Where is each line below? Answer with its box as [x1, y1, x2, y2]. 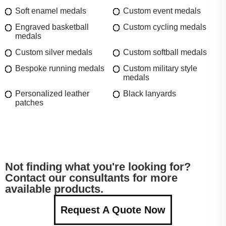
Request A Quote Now [61, 204, 165, 215]
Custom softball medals [123, 47, 207, 56]
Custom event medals [123, 6, 201, 15]
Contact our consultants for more [5, 171, 178, 184]
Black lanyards [123, 89, 176, 98]
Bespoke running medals [15, 64, 104, 73]
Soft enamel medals [15, 6, 86, 15]
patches [15, 98, 43, 107]
